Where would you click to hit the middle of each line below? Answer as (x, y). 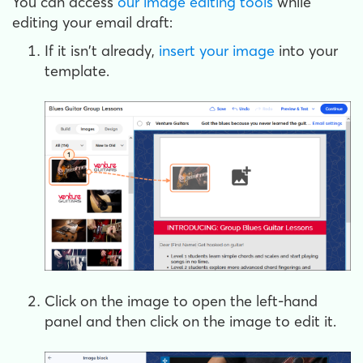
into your (306, 51)
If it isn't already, (102, 51)
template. (77, 71)
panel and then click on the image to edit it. (190, 321)
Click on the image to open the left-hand (181, 301)
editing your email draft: (92, 22)
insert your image (217, 51)
